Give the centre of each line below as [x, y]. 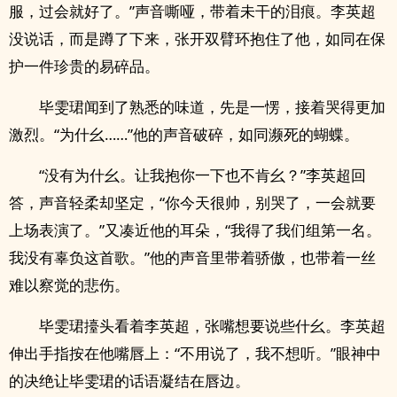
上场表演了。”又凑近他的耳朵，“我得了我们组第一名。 [195, 230]
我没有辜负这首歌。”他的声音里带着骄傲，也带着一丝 [192, 257]
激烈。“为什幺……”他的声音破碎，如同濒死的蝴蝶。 [184, 134]
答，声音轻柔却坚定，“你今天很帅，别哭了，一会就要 [192, 202]
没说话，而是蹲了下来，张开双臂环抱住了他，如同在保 [197, 39]
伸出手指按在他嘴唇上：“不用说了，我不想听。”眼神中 [195, 353]
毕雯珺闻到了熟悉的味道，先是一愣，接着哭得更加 [212, 107]
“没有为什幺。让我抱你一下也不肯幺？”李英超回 [202, 175]
